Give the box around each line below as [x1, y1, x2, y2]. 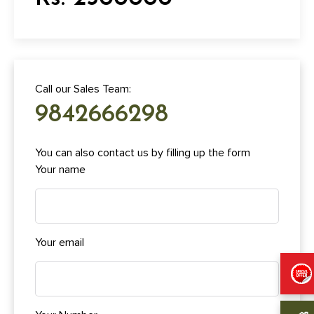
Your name [35, 162, 86, 177]
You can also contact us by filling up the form [35, 145, 250, 160]
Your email [35, 235, 84, 250]
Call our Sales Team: [35, 81, 131, 96]
